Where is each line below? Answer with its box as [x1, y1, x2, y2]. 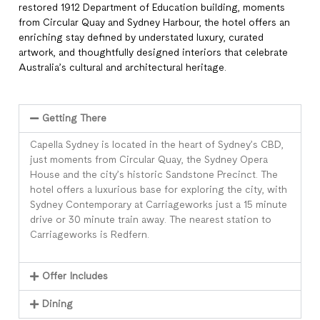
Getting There [41, 114, 106, 124]
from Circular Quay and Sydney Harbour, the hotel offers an [19, 18, 290, 28]
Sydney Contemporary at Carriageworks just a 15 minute [30, 200, 287, 210]
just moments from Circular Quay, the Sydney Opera [30, 155, 268, 165]
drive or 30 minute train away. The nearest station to [30, 215, 271, 225]
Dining [41, 299, 73, 309]
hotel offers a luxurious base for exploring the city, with [30, 185, 287, 195]
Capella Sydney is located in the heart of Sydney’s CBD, [30, 140, 284, 150]
